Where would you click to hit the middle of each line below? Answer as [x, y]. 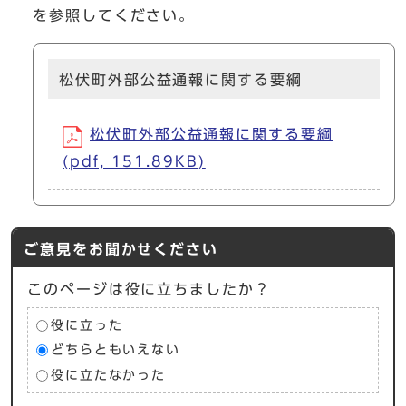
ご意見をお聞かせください [121, 250]
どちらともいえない [116, 350]
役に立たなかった [108, 375]
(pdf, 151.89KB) [134, 162]
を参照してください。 [114, 16]
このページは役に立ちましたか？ [149, 290]
